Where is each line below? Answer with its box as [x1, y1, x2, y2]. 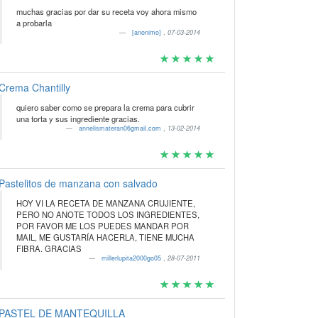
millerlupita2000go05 [102, 253, 164, 263]
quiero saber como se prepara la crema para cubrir [16, 102, 194, 113]
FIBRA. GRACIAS [16, 243, 82, 254]
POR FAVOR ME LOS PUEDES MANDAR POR [16, 220, 189, 231]
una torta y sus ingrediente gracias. [16, 113, 140, 124]
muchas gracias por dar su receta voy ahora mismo [16, 6, 197, 17]
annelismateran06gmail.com [79, 124, 164, 133]
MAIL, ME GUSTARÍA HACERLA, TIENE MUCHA [16, 231, 194, 243]
